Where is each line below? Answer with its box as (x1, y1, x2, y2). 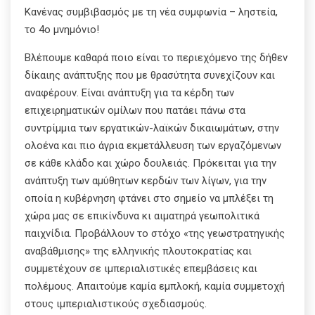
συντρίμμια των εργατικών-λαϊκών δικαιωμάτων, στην (25, 121, 279, 134)
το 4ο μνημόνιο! (25, 22, 99, 36)
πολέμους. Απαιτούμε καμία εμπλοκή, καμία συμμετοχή (25, 279, 285, 292)
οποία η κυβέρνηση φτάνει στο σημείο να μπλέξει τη (25, 191, 274, 205)
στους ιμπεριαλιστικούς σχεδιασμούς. (25, 297, 207, 310)
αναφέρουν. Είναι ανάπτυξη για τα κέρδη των (25, 86, 234, 99)
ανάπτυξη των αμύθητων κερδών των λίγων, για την (25, 174, 266, 187)
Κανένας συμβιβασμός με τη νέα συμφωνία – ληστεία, (25, 5, 278, 18)
